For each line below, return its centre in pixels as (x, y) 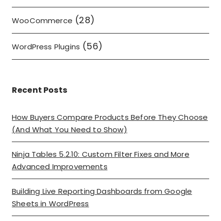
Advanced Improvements (60, 167)
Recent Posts (39, 90)
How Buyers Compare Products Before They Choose (110, 117)
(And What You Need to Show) (70, 130)
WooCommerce (42, 21)
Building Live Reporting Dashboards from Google (102, 191)
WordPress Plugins (46, 47)
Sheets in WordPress (51, 204)
